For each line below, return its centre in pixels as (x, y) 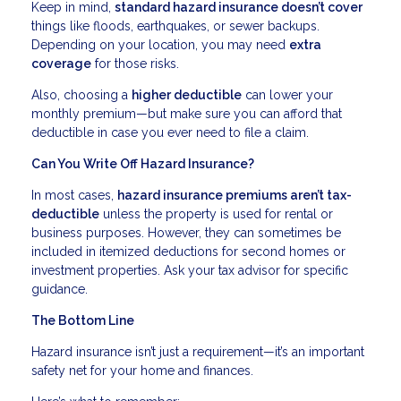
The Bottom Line (83, 321)
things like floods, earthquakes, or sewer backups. (175, 26)
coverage (61, 64)
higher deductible (187, 95)
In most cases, (74, 196)
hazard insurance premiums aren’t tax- (235, 196)
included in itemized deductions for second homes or (188, 252)
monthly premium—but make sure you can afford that (187, 114)
